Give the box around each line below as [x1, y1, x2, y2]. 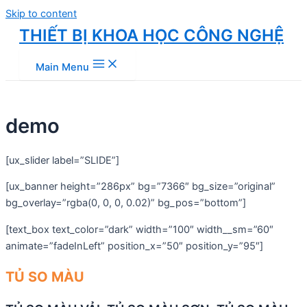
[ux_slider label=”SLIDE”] [5, 153, 119, 167]
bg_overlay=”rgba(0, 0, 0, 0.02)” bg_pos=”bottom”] [5, 197, 246, 210]
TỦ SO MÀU [5, 268, 84, 285]
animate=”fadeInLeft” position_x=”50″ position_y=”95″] [5, 239, 263, 252]
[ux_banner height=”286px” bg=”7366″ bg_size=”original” [5, 180, 275, 193]
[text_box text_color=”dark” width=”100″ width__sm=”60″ [5, 223, 273, 236]
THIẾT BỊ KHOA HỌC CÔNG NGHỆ [19, 25, 284, 45]
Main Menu [36, 61, 89, 73]
